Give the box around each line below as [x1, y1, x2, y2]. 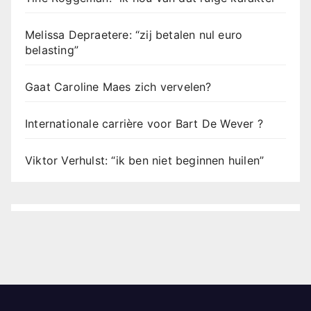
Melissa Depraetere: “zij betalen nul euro [25, 28, 243, 42]
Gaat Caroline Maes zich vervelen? [25, 80, 212, 94]
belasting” [25, 43, 78, 57]
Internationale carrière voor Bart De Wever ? [25, 117, 263, 131]
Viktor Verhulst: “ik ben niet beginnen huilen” [25, 153, 264, 167]
